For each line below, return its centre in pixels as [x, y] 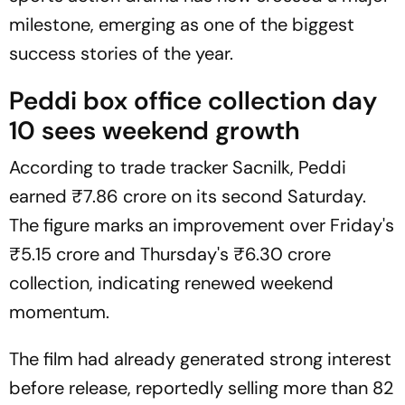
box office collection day [227, 101]
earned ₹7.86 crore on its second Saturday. [188, 196]
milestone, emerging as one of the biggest [182, 24]
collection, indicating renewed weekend [171, 283]
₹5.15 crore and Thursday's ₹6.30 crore [170, 254]
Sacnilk [261, 167]
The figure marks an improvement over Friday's [202, 225]
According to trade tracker [121, 167]
